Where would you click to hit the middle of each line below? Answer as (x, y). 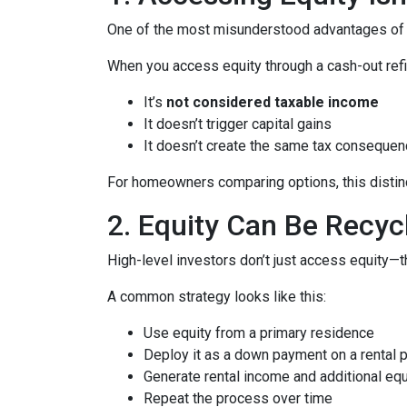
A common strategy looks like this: (217, 297)
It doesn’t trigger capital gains (238, 124)
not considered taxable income (273, 103)
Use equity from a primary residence (259, 333)
